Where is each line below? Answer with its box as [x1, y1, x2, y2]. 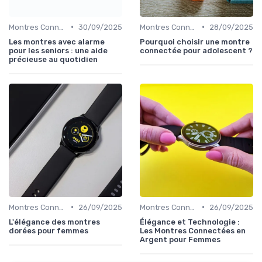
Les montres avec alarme [9, 37, 105, 46]
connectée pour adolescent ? [140, 46, 253, 55]
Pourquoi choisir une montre [140, 37, 250, 46]
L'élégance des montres [9, 217, 100, 226]
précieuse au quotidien [9, 54, 98, 64]
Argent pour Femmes [140, 235, 220, 244]
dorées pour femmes [9, 226, 88, 235]
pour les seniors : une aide [9, 46, 108, 55]
